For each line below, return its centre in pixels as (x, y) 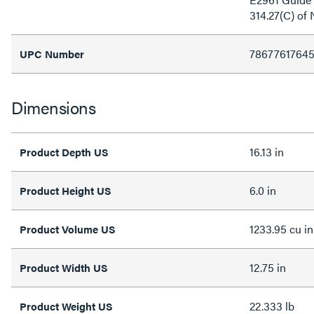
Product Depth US (64, 152)
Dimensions (53, 107)
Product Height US (66, 190)
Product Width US (64, 267)
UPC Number (52, 54)
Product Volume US (68, 229)
